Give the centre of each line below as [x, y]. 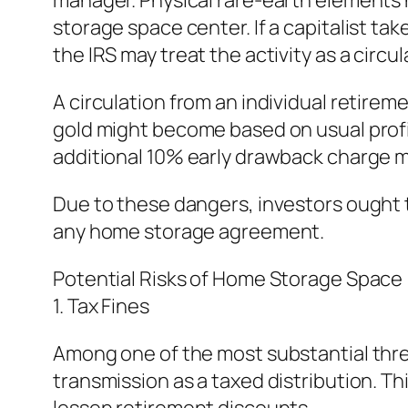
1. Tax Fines [101, 306]
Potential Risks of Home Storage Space [228, 279]
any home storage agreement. [189, 232]
